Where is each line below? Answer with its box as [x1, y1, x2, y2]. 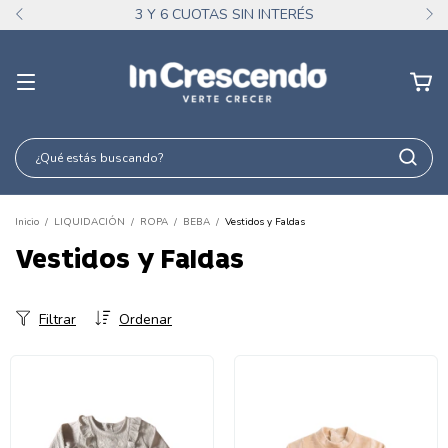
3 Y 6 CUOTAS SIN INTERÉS [134, 5, 314, 24]
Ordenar [119, 309, 172, 329]
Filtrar [39, 309, 76, 329]
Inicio [15, 215, 39, 229]
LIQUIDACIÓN [54, 215, 128, 229]
